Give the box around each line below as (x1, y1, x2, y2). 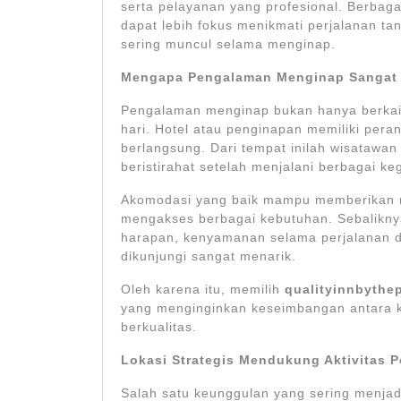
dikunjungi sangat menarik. (121, 249, 296, 264)
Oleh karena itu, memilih (121, 282, 285, 297)
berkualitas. (121, 320, 197, 335)
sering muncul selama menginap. (121, 37, 336, 52)
